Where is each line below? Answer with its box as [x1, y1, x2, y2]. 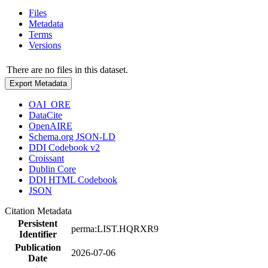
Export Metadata [10, 78, 67, 88]
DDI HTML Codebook [29, 174, 117, 185]
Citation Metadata [5, 205, 77, 216]
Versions [29, 39, 61, 50]
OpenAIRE [29, 120, 72, 131]
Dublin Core [29, 163, 76, 174]
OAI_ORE [29, 99, 71, 109]
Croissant [29, 153, 64, 163]
